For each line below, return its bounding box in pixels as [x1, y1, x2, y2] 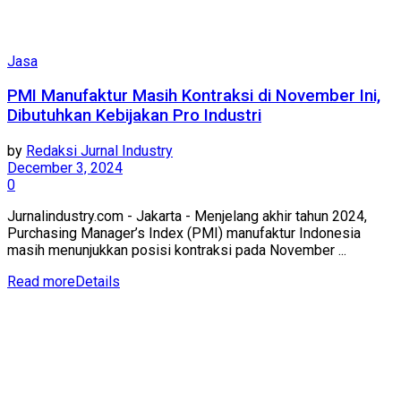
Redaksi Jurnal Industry [26, 141, 173, 159]
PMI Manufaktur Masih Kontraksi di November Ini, [7, 86, 380, 107]
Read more [7, 272, 75, 290]
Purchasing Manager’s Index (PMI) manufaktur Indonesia [7, 224, 361, 242]
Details [75, 272, 120, 290]
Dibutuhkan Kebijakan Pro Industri [7, 106, 261, 126]
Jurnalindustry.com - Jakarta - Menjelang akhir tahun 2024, [7, 207, 367, 225]
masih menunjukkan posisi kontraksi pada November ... [7, 241, 346, 259]
